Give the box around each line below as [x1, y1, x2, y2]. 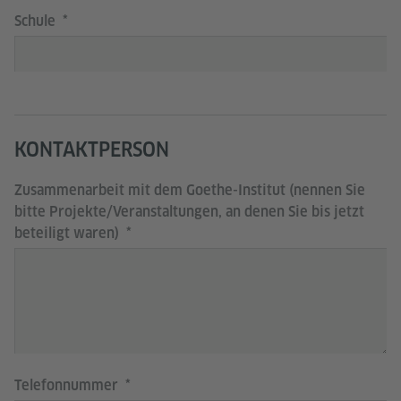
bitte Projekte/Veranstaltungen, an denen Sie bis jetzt [14, 203, 364, 220]
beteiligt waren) [14, 225, 123, 242]
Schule [14, 13, 59, 30]
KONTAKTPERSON [14, 138, 169, 161]
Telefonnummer [14, 377, 122, 394]
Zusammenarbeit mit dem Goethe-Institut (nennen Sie [14, 182, 365, 199]
